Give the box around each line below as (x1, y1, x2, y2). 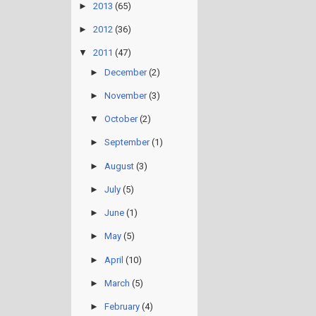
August (104, 160, 134, 171)
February (104, 301, 140, 312)
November (104, 90, 147, 101)
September (104, 137, 150, 148)
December (104, 66, 147, 78)
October (104, 114, 138, 125)
